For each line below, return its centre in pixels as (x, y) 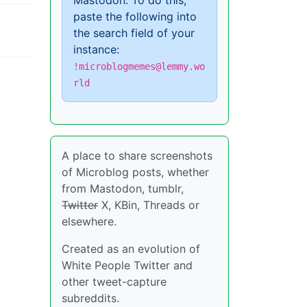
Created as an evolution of (131, 249)
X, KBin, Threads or (149, 205)
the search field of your (134, 33)
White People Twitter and (127, 265)
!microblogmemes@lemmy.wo (139, 66)
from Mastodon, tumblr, (123, 188)
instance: (96, 49)
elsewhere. (89, 221)
